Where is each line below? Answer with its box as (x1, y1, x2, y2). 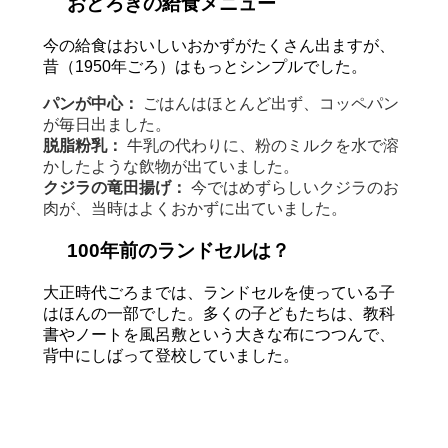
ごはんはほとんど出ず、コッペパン (138, 94, 399, 112)
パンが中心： (42, 94, 139, 112)
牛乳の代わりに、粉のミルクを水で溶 (122, 136, 399, 154)
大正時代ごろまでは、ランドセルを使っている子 (42, 284, 395, 301)
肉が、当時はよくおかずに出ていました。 (42, 199, 347, 217)
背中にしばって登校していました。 (42, 347, 299, 364)
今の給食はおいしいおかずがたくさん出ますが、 (42, 36, 395, 54)
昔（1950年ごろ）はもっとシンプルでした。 (42, 57, 367, 75)
